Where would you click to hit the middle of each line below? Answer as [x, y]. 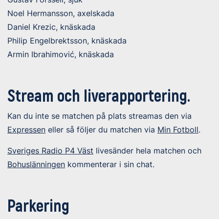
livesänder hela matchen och [147, 150]
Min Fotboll [178, 129]
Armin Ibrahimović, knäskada [61, 54]
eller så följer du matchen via [101, 129]
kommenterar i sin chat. [110, 164]
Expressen [26, 129]
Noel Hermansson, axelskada [61, 13]
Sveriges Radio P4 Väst [50, 150]
